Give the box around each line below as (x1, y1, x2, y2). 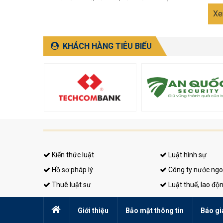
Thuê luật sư (50, 181, 91, 189)
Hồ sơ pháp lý (50, 166, 93, 174)
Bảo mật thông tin (125, 207, 184, 215)
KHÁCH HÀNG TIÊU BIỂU (63, 41, 152, 51)
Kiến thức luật (50, 151, 94, 159)
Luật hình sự (167, 151, 207, 159)
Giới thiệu (78, 207, 109, 215)
